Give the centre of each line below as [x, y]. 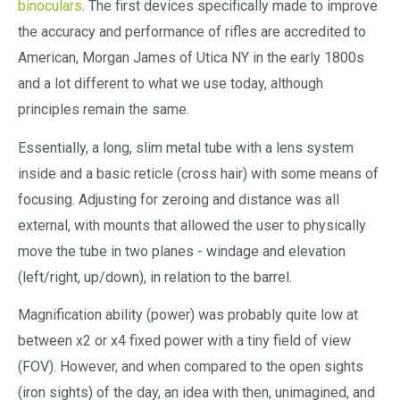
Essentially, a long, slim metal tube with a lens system [186, 147]
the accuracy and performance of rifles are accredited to [192, 31]
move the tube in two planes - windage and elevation [182, 251]
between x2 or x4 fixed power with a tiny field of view [184, 341]
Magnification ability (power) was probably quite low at [188, 315]
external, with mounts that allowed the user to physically [192, 225]
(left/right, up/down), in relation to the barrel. [157, 277]
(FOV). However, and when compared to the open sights [191, 367]
